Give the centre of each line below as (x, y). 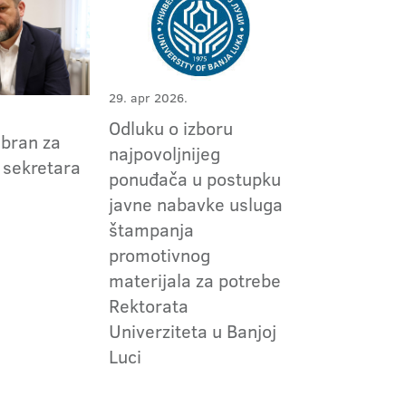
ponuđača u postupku (194, 179)
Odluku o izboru (170, 128)
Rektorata (148, 306)
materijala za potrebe (194, 280)
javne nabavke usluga (195, 204)
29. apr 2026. (148, 98)
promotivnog (159, 255)
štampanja (151, 230)
